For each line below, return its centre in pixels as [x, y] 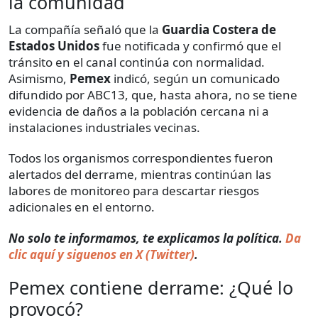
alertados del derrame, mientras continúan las [140, 175]
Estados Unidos [55, 46]
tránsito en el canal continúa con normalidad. [137, 62]
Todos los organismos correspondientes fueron [141, 158]
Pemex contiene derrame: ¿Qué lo [151, 288]
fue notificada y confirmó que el [192, 46]
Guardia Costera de [219, 30]
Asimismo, [39, 79]
